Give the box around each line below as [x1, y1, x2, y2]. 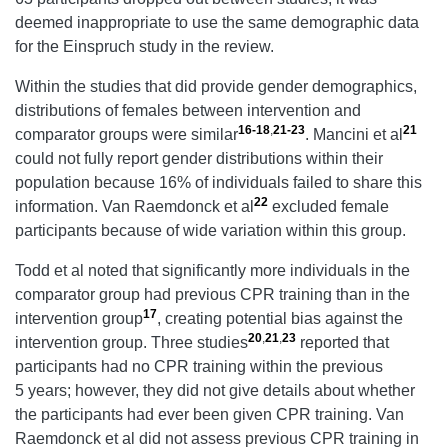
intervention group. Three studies [15, 334, 248, 352]
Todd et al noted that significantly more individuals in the [15, 262, 410, 280]
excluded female [268, 198, 389, 216]
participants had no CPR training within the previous [15, 358, 383, 376]
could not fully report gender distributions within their [15, 150, 383, 168]
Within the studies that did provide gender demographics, [15, 78, 417, 96]
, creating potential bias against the [157, 310, 403, 328]
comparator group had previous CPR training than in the [15, 286, 410, 304]
